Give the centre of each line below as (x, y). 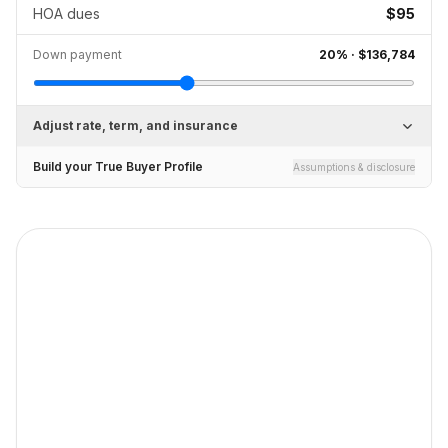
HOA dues (66, 13)
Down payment (77, 54)
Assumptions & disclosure (354, 167)
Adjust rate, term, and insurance (135, 125)
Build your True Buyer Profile (118, 166)
